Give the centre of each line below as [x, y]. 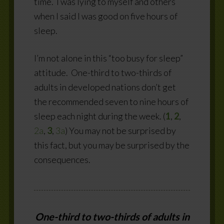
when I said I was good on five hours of [105, 16]
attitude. [51, 72]
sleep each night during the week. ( [99, 116]
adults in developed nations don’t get [105, 87]
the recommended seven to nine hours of [111, 101]
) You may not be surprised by [120, 130]
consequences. [62, 159]
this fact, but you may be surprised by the [111, 145]
